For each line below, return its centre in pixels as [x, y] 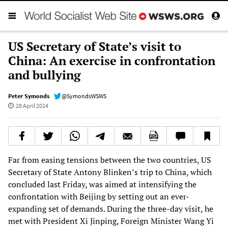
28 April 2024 [32, 105]
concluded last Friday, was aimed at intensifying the [102, 184]
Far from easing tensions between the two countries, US [110, 160]
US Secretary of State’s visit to [95, 46]
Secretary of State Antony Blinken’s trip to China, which [110, 172]
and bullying [45, 75]
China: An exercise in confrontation [112, 60]
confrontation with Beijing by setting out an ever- [99, 196]
